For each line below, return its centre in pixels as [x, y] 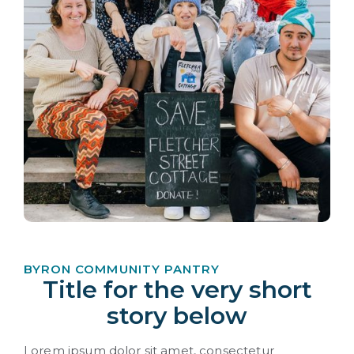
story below [177, 315]
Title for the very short [177, 289]
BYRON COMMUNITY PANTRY [122, 269]
